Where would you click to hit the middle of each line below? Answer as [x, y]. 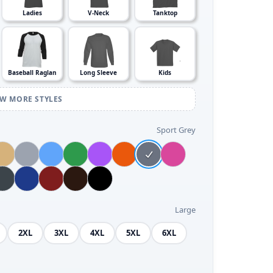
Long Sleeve [98, 73]
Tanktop [165, 13]
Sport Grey [176, 130]
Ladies [32, 13]
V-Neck [98, 13]
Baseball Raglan [32, 73]
